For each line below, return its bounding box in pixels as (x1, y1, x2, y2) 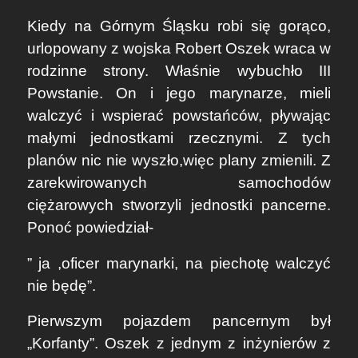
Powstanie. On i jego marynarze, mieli (26, 85, 332, 102)
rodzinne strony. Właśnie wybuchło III (26, 62, 332, 80)
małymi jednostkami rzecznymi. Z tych (26, 129, 332, 147)
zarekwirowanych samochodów (26, 174, 332, 192)
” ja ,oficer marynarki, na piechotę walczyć (26, 254, 332, 272)
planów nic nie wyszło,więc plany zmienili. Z (26, 152, 332, 169)
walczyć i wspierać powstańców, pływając (26, 107, 332, 125)
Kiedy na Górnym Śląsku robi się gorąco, (26, 18, 332, 35)
